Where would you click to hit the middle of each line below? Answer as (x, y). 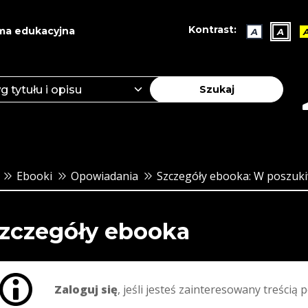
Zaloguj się (86, 289)
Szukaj (217, 89)
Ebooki (34, 176)
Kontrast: (212, 30)
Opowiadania (104, 176)
